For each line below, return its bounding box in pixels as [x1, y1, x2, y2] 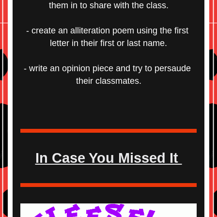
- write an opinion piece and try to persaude [24, 63, 191, 73]
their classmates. [76, 76, 141, 86]
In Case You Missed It [35, 150, 182, 166]
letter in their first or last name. [50, 38, 167, 48]
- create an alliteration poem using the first [26, 26, 188, 35]
